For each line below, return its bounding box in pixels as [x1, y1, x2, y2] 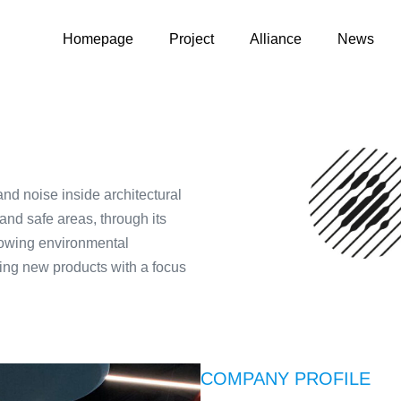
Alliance [250, 31, 302, 47]
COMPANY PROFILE [200, 369, 371, 388]
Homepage [63, 31, 133, 47]
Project [169, 31, 214, 47]
